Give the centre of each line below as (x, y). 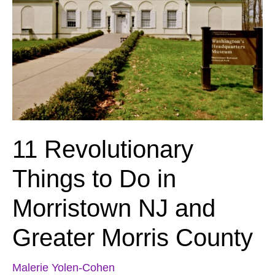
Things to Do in (94, 179)
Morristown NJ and (114, 208)
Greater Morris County (133, 238)
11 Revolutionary (103, 149)
